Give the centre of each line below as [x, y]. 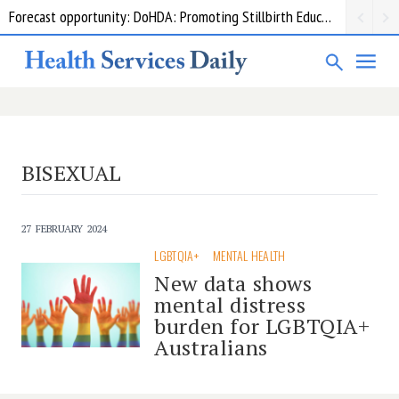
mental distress [230, 304]
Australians [211, 347]
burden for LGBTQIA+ [262, 326]
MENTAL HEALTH [249, 255]
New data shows [233, 283]
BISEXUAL [71, 172]
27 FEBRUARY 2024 [64, 228]
